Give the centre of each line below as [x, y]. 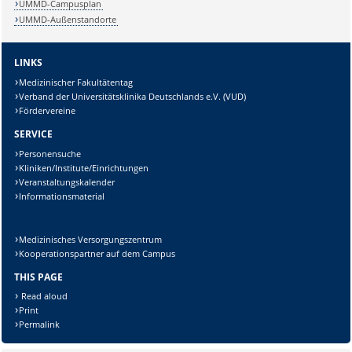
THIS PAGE [38, 277]
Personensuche [50, 153]
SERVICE [33, 134]
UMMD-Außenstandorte [68, 20]
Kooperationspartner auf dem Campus [97, 253]
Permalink [40, 324]
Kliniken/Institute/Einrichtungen [84, 167]
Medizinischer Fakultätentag [76, 82]
